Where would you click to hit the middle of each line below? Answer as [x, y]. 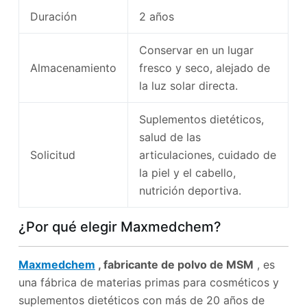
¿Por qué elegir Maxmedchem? [120, 226]
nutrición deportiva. [190, 190]
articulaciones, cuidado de [207, 155]
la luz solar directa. [188, 85]
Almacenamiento [73, 67]
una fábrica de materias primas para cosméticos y [148, 282]
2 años [156, 16]
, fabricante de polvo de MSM [174, 264]
